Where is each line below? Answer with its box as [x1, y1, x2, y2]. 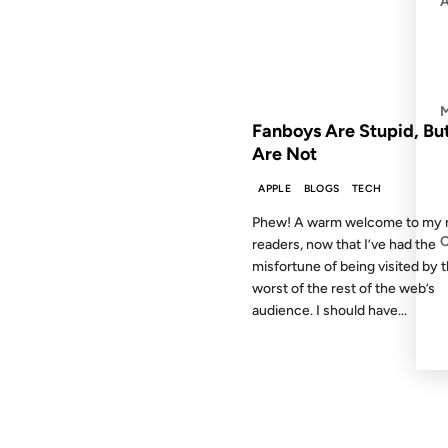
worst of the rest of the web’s [252, 280, 435, 297]
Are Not [252, 142, 317, 165]
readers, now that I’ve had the [252, 236, 436, 253]
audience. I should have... [252, 302, 407, 319]
